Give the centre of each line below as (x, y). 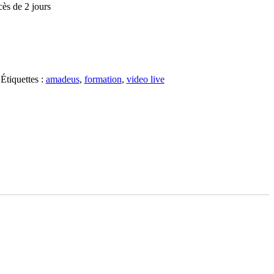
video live (145, 80)
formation (103, 80)
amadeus (62, 80)
